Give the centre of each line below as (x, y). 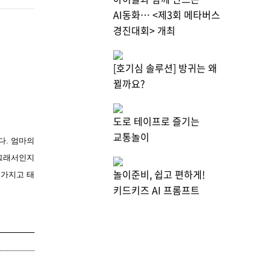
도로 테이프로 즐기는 (156, 121)
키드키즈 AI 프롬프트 (156, 190)
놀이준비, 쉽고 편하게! (159, 175)
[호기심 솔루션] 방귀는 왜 (165, 68)
